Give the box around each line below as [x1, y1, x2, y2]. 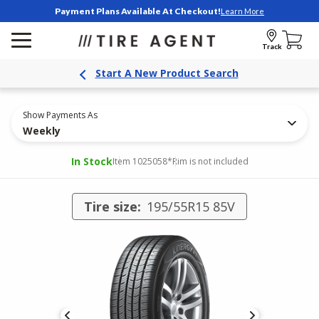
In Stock [70, 155, 113, 168]
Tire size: [84, 198, 141, 215]
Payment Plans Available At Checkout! [55, 6, 221, 16]
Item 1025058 [112, 155, 167, 167]
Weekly [23, 124, 61, 137]
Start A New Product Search [95, 66, 239, 80]
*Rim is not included [167, 155, 249, 167]
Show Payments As [23, 109, 98, 121]
